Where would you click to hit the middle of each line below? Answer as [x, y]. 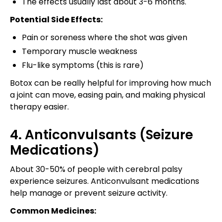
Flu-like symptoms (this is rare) [83, 65]
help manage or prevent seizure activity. [89, 193]
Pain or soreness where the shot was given [105, 37]
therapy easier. [39, 107]
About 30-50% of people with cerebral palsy [96, 169]
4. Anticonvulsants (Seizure [102, 134]
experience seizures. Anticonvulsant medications [105, 181]
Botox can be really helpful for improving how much [111, 83]
